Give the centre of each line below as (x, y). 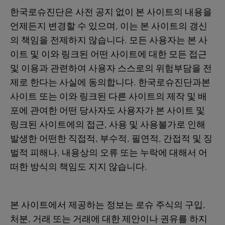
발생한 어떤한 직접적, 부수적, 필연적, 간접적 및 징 (111, 139)
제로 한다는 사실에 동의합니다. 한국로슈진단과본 (110, 82)
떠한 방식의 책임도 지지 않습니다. (79, 167)
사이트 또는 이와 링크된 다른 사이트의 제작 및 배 (108, 96)
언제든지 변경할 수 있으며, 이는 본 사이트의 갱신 (109, 26)
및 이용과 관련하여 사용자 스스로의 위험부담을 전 (111, 68)
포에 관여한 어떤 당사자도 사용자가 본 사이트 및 (107, 110)
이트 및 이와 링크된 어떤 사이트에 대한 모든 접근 (108, 54)
